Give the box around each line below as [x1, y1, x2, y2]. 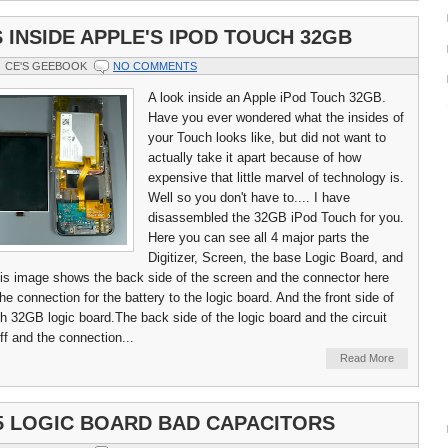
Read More [340, 352, 394, 365]
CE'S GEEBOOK [5, 60, 87, 73]
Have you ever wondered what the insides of [148, 110, 404, 126]
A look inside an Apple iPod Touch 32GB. [148, 90, 386, 106]
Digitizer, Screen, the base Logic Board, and [148, 250, 403, 266]
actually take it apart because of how [148, 150, 361, 166]
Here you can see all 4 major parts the [148, 230, 369, 246]
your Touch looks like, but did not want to [148, 130, 386, 146]
